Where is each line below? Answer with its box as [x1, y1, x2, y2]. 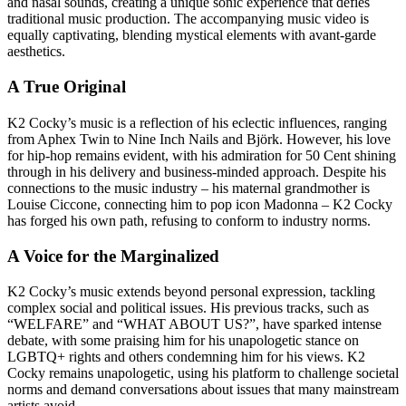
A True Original [7, 77, 126, 97]
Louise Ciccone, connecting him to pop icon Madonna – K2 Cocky [7, 196, 392, 212]
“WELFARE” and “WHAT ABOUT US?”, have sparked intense [7, 315, 382, 332]
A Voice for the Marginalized [7, 246, 219, 266]
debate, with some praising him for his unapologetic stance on [7, 332, 359, 348]
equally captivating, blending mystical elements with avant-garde [7, 27, 376, 43]
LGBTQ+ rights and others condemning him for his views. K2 [7, 348, 365, 364]
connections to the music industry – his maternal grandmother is [7, 179, 370, 196]
